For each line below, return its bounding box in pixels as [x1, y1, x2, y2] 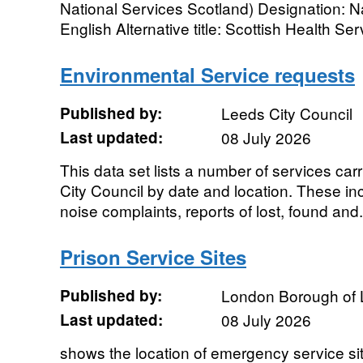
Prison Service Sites [59, 243, 246, 271]
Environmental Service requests [59, 61, 355, 88]
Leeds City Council [220, 102, 352, 124]
